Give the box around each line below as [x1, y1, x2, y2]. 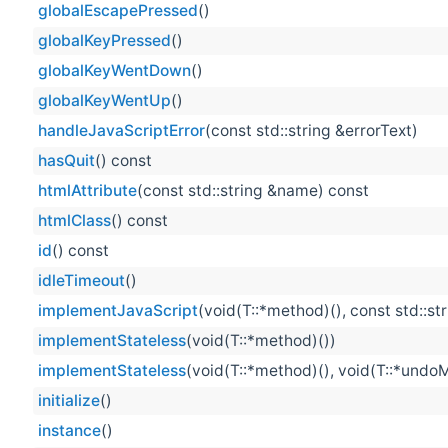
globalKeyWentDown [38, 61, 191, 81]
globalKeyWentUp [38, 91, 171, 111]
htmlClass [38, 211, 111, 231]
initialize [38, 391, 100, 411]
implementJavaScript [38, 301, 198, 321]
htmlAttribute [38, 181, 137, 201]
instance [38, 421, 101, 441]
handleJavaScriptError [38, 121, 205, 141]
